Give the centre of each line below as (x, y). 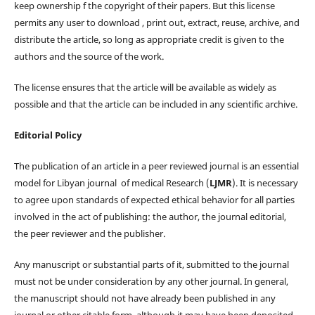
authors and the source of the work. (89, 56)
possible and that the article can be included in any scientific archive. (155, 104)
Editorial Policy (47, 135)
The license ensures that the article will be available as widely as (145, 87)
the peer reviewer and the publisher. (89, 233)
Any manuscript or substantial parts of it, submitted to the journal (151, 264)
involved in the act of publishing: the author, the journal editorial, (150, 216)
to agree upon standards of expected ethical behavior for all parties (154, 199)
